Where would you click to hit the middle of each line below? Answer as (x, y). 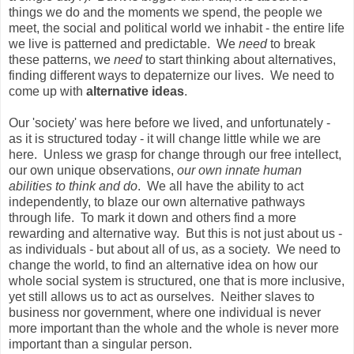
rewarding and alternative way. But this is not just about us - (175, 234)
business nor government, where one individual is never (165, 313)
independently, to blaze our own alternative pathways (157, 202)
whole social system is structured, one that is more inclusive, (177, 281)
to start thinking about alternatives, (239, 60)
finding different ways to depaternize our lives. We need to (171, 76)
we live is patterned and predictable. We (124, 44)
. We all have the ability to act (220, 186)
